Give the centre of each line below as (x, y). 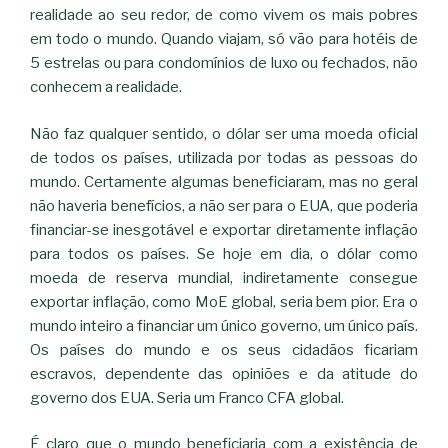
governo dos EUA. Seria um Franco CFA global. (187, 397)
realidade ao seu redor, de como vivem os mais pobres (224, 15)
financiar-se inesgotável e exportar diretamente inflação (224, 229)
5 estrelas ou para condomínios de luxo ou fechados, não (224, 63)
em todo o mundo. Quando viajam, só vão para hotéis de (224, 39)
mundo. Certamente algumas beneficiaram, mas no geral (224, 181)
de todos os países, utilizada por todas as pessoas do (224, 157)
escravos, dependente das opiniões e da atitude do (224, 373)
